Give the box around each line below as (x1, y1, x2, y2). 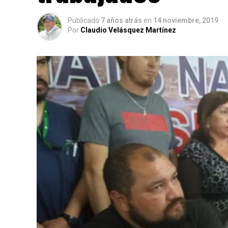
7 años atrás (101, 16, 142, 24)
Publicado (68, 16, 99, 24)
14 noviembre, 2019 (153, 16, 218, 24)
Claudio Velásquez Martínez (80, 26, 176, 34)
